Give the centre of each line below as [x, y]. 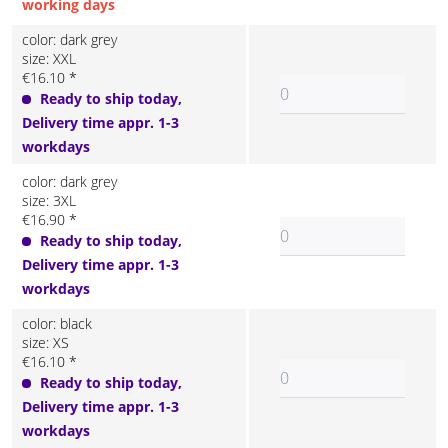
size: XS [45, 342]
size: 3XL [49, 200]
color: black [57, 323]
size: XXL [49, 58]
